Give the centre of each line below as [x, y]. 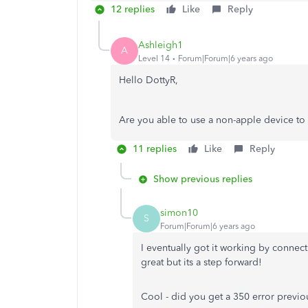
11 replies [155, 149]
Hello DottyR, [150, 80]
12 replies [133, 9]
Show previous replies [203, 179]
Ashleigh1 [161, 45]
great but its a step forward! [201, 262]
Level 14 [154, 58]
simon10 [179, 212]
